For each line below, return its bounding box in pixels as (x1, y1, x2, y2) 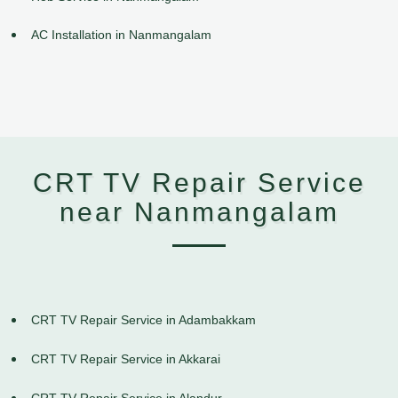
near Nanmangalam (59, 197, 339, 227)
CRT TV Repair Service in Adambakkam (31, 313, 256, 328)
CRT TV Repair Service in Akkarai (31, 352, 220, 367)
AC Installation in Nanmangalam (31, 28, 211, 43)
